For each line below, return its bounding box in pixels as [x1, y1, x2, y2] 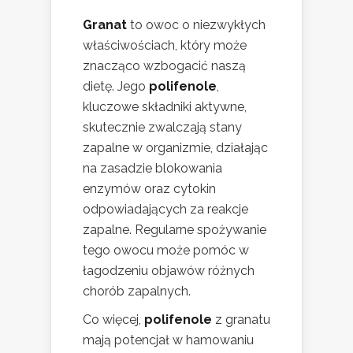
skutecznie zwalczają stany [83, 120, 242, 136]
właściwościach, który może [83, 38, 247, 54]
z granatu [212, 312, 270, 328]
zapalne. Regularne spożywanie [83, 222, 266, 238]
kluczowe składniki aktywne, [83, 99, 247, 115]
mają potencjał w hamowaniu [83, 333, 254, 348]
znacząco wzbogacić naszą [83, 58, 246, 74]
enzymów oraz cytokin [83, 181, 216, 197]
